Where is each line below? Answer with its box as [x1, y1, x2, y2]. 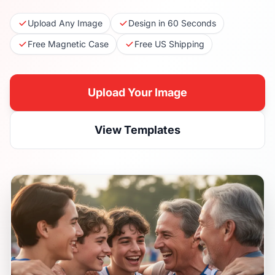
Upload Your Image [88, 86, 187, 99]
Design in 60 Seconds [128, 18, 216, 28]
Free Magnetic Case [28, 39, 109, 49]
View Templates [95, 123, 180, 136]
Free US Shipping [134, 39, 204, 49]
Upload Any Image [28, 18, 103, 28]
